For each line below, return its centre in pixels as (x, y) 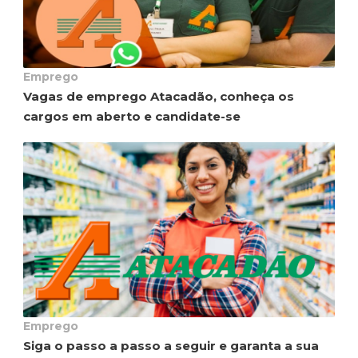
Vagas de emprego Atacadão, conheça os (159, 96)
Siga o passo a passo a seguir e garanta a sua (171, 345)
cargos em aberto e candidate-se (132, 116)
